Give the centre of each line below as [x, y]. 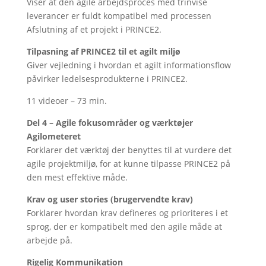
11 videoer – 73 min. [66, 101]
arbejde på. [49, 240]
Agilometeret [53, 136]
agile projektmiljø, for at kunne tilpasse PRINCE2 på [128, 164]
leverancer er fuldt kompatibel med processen [119, 16]
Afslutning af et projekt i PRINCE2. [94, 29]
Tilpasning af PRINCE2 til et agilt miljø [103, 51]
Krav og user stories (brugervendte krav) [110, 199]
